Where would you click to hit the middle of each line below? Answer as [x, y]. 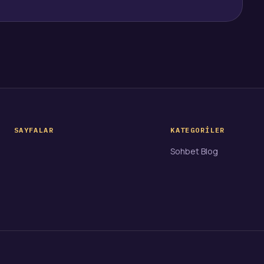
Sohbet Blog [194, 151]
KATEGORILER [198, 130]
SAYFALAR [34, 130]
